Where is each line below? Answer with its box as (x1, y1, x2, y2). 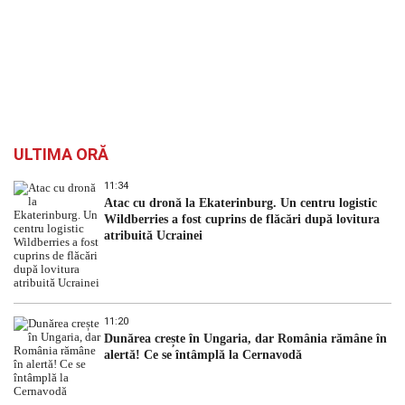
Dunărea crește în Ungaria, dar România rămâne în (104, 332, 387, 346)
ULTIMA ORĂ (14, 145, 108, 165)
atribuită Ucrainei (104, 229, 202, 243)
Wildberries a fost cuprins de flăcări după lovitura (104, 212, 380, 227)
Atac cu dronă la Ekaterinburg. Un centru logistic (104, 196, 377, 211)
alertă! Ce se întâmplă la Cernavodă (104, 348, 302, 363)
